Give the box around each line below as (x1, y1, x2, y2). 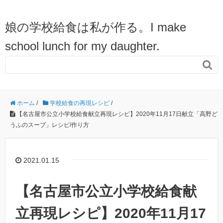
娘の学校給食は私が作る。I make (5, 20, 186, 34)
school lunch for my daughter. (5, 39, 160, 53)
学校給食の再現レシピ (50, 100, 110, 107)
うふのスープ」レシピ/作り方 (10, 121, 89, 128)
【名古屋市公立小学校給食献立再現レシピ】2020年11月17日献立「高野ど (16, 111, 218, 117)
